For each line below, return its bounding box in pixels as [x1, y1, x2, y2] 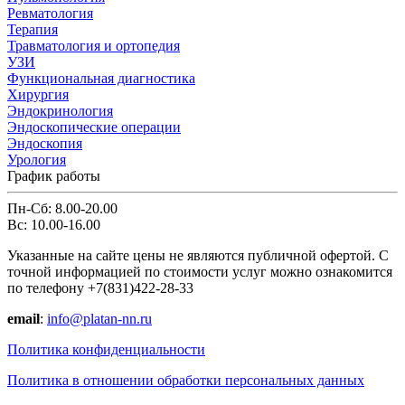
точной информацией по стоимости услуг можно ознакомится [7, 264, 392, 280]
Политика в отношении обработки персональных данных [7, 372, 364, 389]
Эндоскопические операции [7, 119, 181, 136]
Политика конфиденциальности [7, 342, 205, 358]
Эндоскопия [7, 136, 82, 152]
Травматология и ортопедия [7, 38, 180, 54]
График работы [7, 168, 100, 184]
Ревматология [7, 5, 93, 22]
